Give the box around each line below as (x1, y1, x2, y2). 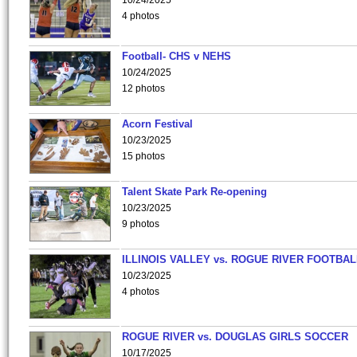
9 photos (122, 218, 159, 229)
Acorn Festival (122, 118, 193, 130)
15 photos (122, 151, 165, 162)
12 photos (122, 83, 165, 94)
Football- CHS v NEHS (122, 50, 231, 62)
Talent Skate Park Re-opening (122, 186, 267, 198)
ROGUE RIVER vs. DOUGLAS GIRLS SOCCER (122, 331, 348, 343)
